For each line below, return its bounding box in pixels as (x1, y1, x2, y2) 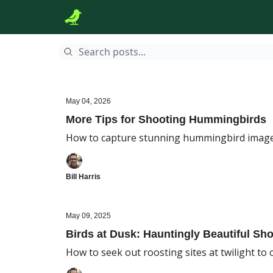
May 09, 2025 (66, 211, 111, 220)
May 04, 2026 (66, 97, 111, 105)
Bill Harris (66, 172, 101, 181)
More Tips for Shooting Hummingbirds (66, 113, 266, 126)
